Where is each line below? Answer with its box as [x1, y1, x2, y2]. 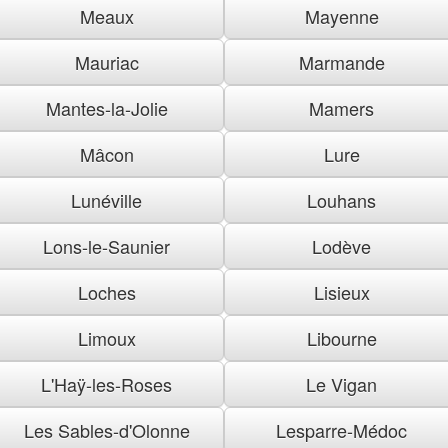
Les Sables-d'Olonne [23, 416, 190, 443]
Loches [77, 278, 136, 305]
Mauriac [74, 48, 139, 75]
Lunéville [71, 186, 142, 213]
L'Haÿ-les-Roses [41, 370, 172, 397]
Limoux [77, 324, 136, 351]
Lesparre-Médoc [276, 416, 407, 443]
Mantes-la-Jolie [45, 94, 168, 121]
